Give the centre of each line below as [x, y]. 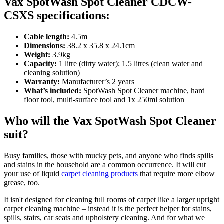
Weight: [37, 54]
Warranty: [42, 81]
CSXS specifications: [57, 15]
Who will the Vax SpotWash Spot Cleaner [110, 121]
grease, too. [22, 182]
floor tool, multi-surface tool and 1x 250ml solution [104, 99]
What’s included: [53, 90]
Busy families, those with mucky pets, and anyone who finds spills [109, 155]
